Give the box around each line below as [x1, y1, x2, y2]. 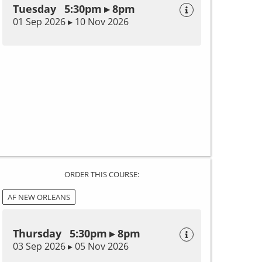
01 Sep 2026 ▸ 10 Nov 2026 [13, 15, 129, 28]
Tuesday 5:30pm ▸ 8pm [13, 1, 135, 16]
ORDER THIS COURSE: [64, 168, 139, 180]
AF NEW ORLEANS [8, 191, 70, 202]
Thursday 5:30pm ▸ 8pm [13, 226, 140, 240]
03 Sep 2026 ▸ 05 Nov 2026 [13, 239, 129, 253]
